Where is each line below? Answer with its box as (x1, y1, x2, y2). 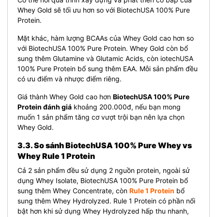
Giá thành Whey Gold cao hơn (17, 92, 113, 101)
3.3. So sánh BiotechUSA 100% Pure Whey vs (17, 140, 192, 150)
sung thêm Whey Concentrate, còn (17, 186, 129, 195)
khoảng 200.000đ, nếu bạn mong (72, 102, 181, 111)
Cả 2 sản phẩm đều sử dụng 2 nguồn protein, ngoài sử (17, 166, 190, 174)
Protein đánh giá (17, 102, 72, 111)
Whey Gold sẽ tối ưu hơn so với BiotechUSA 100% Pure (17, 5, 190, 14)
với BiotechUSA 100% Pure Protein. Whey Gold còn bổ (17, 44, 188, 52)
